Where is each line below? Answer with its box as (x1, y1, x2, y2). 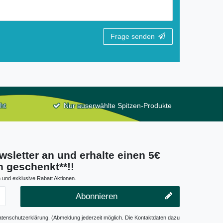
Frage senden (111, 32, 155, 40)
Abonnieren (76, 191, 117, 201)
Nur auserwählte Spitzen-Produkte (64, 101, 172, 110)
